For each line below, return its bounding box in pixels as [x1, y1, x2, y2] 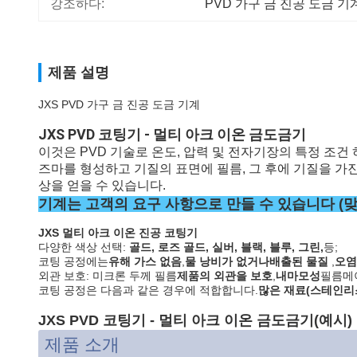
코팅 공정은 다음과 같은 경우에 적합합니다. [38, 284, 258, 296]
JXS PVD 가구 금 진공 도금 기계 [38, 98, 200, 111]
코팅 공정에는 [38, 255, 108, 268]
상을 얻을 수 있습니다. [38, 178, 166, 192]
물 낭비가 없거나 [185, 255, 269, 268]
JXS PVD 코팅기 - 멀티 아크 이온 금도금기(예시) [38, 312, 352, 328]
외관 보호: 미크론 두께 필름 [38, 269, 177, 282]
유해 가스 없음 [108, 255, 182, 268]
